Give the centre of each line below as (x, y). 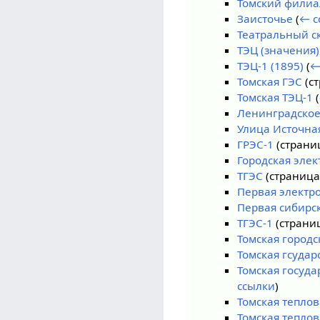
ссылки (256, 286)
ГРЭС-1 (256, 145)
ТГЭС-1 (255, 223)
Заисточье (265, 19)
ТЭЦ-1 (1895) (271, 66)
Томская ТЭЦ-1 (275, 97)
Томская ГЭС (270, 82)
